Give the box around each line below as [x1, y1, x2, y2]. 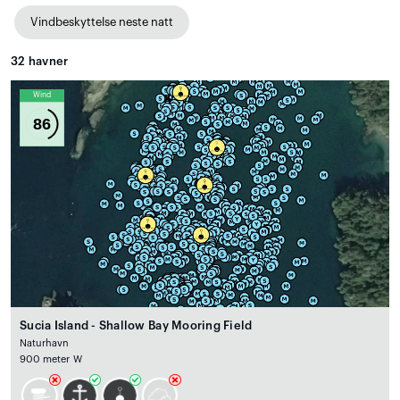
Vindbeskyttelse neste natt [30, 15, 173, 28]
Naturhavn [20, 338, 70, 349]
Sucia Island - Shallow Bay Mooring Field [20, 320, 253, 332]
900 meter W [20, 354, 82, 365]
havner [25, 54, 69, 67]
